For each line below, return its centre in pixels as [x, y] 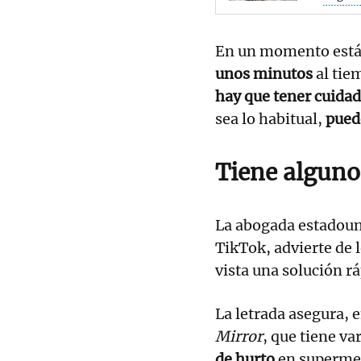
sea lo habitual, [270, 118]
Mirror [239, 336]
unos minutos [264, 73]
